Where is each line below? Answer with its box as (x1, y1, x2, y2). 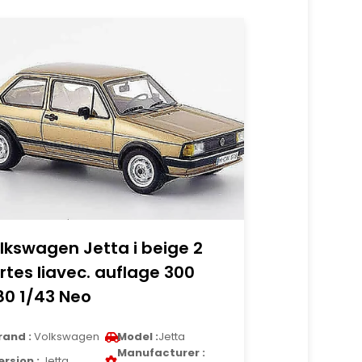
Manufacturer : (117, 345, 206, 360)
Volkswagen (32, 329, 100, 344)
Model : (117, 329, 159, 344)
